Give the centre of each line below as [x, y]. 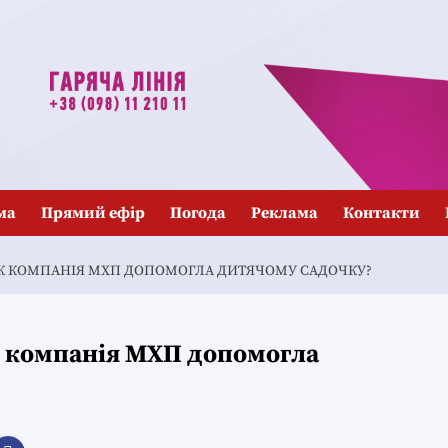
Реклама [284, 213]
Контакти [381, 213]
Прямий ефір [93, 213]
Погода [198, 213]
